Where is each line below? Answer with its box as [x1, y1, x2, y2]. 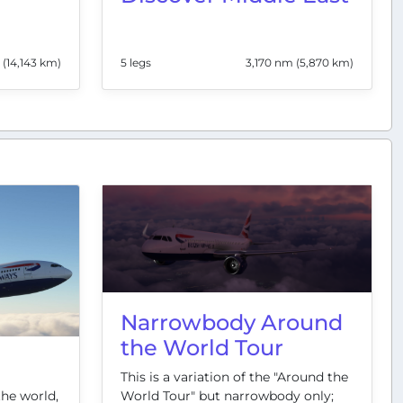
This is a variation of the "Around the [121, 369, 348, 386]
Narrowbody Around [121, 309, 343, 336]
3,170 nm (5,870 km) [246, 56, 354, 70]
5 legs [121, 56, 151, 70]
